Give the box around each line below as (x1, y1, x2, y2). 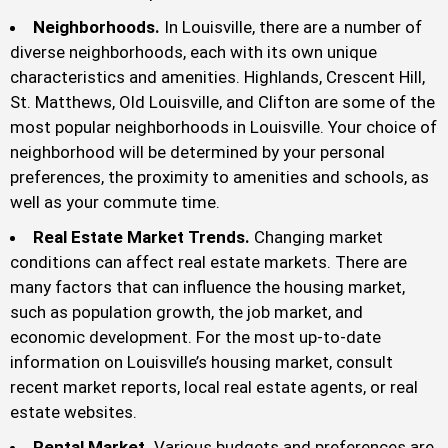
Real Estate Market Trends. (33, 227, 250, 248)
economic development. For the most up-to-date (10, 327, 381, 348)
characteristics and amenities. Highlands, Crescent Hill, (10, 67, 425, 88)
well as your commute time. (10, 192, 220, 213)
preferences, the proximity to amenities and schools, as (10, 167, 429, 188)
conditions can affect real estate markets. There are (10, 252, 407, 273)
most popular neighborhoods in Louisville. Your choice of (10, 117, 437, 138)
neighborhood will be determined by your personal (10, 142, 385, 163)
